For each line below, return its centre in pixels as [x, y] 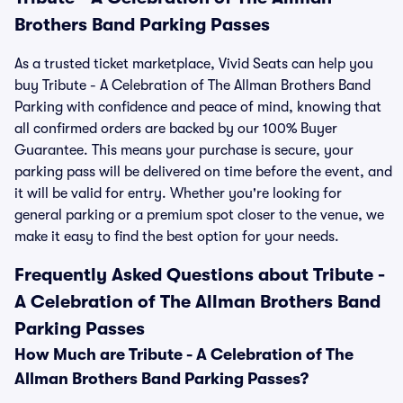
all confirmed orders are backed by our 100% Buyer [176, 129]
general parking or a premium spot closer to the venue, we [199, 215]
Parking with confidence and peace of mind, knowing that [198, 107]
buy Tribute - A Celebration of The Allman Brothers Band [193, 85]
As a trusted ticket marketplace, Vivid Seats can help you [194, 64]
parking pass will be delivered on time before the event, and [203, 172]
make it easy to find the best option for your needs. [177, 237]
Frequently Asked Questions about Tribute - [200, 275]
